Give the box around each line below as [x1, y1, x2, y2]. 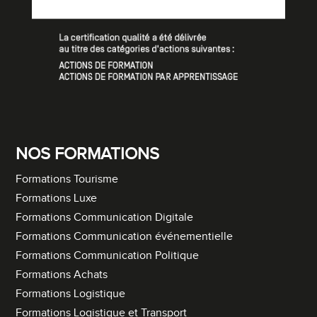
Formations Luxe [16, 191, 98, 205]
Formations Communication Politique [16, 248, 200, 263]
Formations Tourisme [16, 172, 119, 186]
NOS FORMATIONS [16, 144, 160, 164]
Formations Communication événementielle [16, 229, 234, 243]
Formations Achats [16, 267, 108, 282]
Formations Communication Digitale [16, 210, 194, 224]
